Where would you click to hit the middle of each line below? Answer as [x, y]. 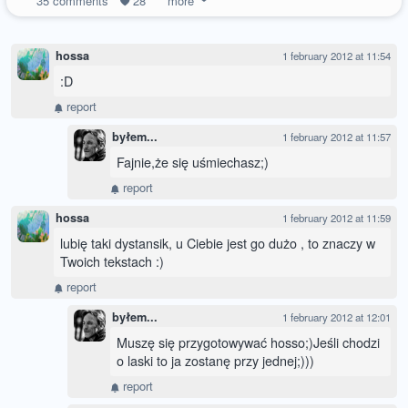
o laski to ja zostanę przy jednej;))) [215, 361]
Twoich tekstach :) [112, 261]
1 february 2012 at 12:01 [337, 317]
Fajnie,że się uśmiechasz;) [193, 162]
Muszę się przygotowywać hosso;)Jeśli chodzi [248, 342]
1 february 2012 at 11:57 [337, 137]
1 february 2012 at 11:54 [337, 56]
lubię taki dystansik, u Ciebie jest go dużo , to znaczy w [218, 243]
